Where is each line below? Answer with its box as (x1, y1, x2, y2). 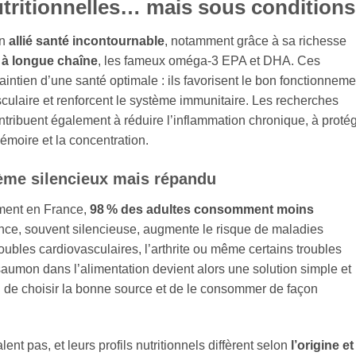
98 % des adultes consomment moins (90, 203, 314, 217)
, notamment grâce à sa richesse (164, 33, 346, 48)
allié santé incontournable (9, 33, 164, 48)
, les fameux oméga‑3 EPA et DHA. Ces (98, 53, 320, 68)
